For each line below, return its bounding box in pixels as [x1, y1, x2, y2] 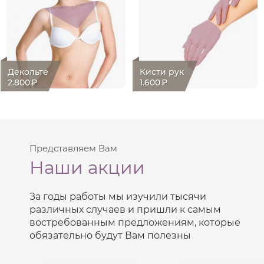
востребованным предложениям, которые [29, 216, 240, 228]
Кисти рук [140, 66, 184, 77]
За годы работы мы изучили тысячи [29, 190, 206, 202]
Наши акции [29, 156, 145, 179]
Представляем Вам [29, 142, 117, 154]
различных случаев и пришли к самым [29, 203, 221, 215]
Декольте [8, 66, 49, 77]
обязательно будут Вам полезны [29, 229, 191, 241]
